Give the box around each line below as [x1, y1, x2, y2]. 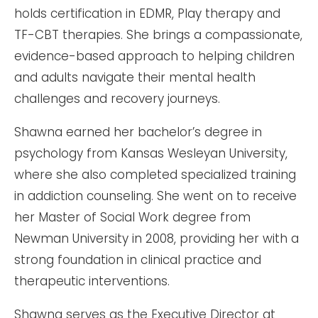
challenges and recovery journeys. [14, 90, 220, 107]
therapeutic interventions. [14, 273, 170, 290]
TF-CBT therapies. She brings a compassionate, [14, 26, 302, 43]
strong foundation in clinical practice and [14, 251, 261, 268]
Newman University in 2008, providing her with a [14, 230, 299, 247]
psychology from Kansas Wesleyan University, [14, 145, 287, 162]
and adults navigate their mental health [14, 69, 256, 86]
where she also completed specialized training [14, 166, 296, 183]
